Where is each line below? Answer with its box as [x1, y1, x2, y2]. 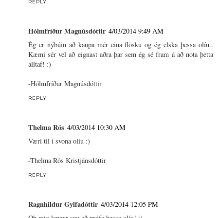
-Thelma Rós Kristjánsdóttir [28, 155, 106, 165]
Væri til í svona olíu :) [28, 136, 90, 145]
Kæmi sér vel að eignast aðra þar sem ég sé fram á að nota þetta [28, 49, 213, 59]
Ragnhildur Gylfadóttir [28, 199, 98, 209]
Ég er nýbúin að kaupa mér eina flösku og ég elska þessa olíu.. [28, 39, 213, 49]
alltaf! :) [28, 59, 51, 69]
